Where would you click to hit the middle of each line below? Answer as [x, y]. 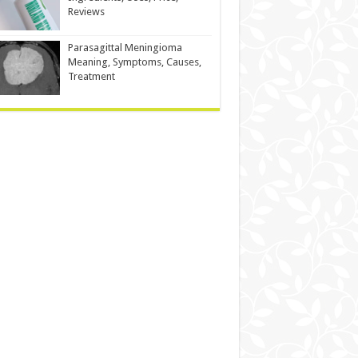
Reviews [86, 11]
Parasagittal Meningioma [125, 47]
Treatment [91, 76]
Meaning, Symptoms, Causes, [134, 62]
